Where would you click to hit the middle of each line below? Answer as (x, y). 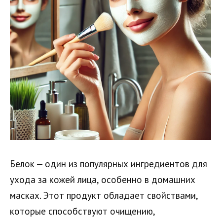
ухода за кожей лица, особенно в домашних (103, 180)
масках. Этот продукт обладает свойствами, (104, 196)
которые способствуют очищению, (82, 211)
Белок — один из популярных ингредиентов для (109, 164)
